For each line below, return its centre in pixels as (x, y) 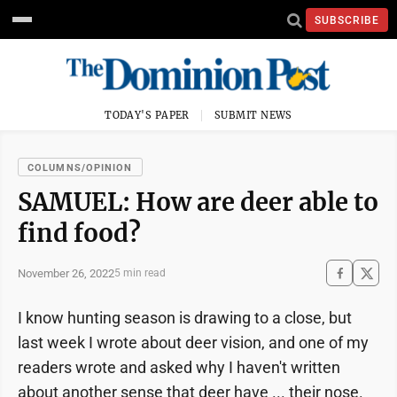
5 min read (140, 273)
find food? (79, 233)
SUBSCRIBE (347, 20)
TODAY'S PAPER (147, 115)
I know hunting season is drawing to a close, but (185, 318)
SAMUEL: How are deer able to (198, 202)
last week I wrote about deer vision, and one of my (193, 343)
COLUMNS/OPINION (80, 168)
